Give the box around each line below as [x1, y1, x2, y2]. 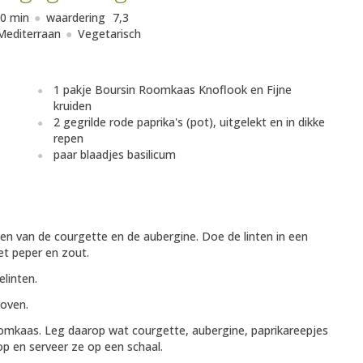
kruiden [53, 98, 92, 114]
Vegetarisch [77, 26, 141, 42]
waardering [46, 10, 109, 26]
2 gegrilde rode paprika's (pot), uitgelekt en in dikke [53, 114, 325, 130]
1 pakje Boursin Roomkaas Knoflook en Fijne [53, 82, 292, 98]
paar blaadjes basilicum [53, 147, 176, 163]
